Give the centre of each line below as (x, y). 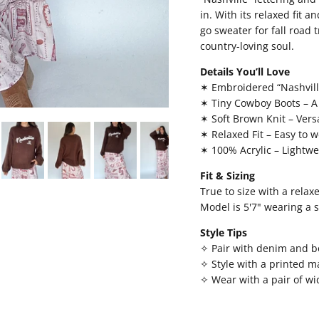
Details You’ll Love (245, 71)
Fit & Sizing (227, 175)
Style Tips (223, 232)
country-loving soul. (247, 46)
